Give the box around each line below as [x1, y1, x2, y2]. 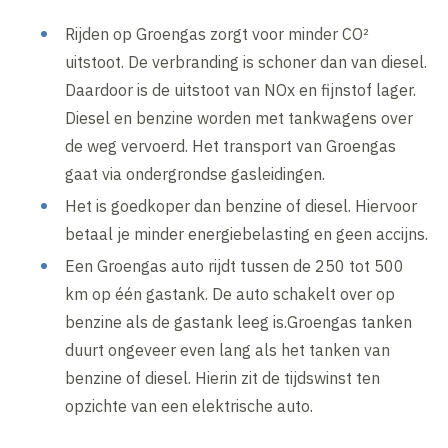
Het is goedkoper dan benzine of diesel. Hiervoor [65, 196, 418, 217]
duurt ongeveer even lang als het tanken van [65, 340, 391, 361]
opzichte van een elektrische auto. [65, 396, 314, 417]
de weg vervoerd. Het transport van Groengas [65, 136, 397, 157]
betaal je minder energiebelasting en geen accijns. [65, 224, 429, 245]
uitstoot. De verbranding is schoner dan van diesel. [65, 52, 428, 73]
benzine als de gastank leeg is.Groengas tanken [65, 312, 413, 333]
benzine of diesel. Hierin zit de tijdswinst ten [65, 368, 381, 389]
